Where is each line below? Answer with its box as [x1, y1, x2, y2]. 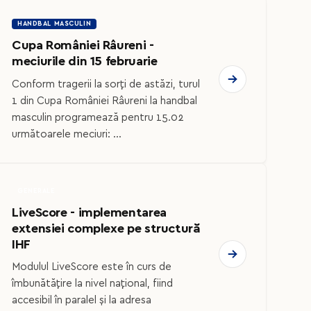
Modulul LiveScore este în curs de [12, 262, 171, 273]
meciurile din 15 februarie [12, 54, 158, 68]
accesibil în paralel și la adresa [12, 295, 151, 306]
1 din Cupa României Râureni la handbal [12, 95, 197, 106]
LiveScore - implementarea [12, 205, 167, 219]
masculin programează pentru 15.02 [12, 112, 184, 123]
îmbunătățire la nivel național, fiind [12, 278, 173, 289]
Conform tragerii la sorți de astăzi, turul [12, 78, 200, 90]
